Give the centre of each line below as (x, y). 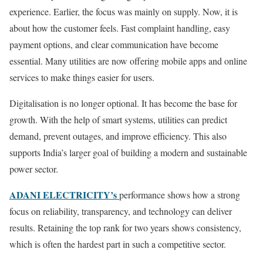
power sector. (34, 169)
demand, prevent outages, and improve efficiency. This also (118, 136)
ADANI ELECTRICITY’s (64, 195)
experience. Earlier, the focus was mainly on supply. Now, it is (124, 12)
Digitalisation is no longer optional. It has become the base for (123, 103)
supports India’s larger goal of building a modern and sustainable (128, 153)
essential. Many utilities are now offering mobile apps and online (128, 61)
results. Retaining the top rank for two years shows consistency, (125, 228)
